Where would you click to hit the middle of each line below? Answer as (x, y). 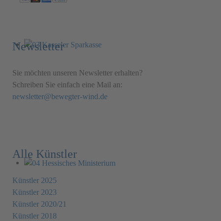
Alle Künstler (45, 154)
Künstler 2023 (35, 192)
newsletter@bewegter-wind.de (60, 96)
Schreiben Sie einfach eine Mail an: (67, 84)
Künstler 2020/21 (39, 204)
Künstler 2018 (35, 216)
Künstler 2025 (35, 180)
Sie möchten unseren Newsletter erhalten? (77, 73)
